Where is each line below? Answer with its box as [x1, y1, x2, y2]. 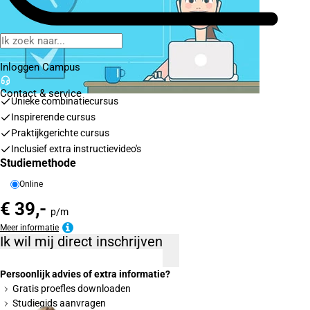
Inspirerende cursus [11, 111, 95, 122]
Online [19, 179, 43, 189]
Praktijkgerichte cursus [11, 127, 109, 138]
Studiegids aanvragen [12, 298, 106, 309]
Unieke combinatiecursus [11, 95, 118, 107]
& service [37, 87, 82, 100]
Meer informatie [20, 223, 59, 233]
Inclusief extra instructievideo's [11, 143, 141, 154]
